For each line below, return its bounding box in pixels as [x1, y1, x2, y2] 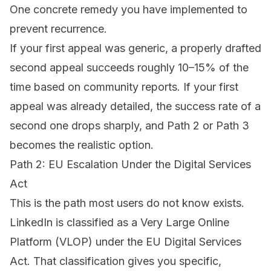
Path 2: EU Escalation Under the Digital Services [10, 158, 251, 171]
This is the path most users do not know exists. [10, 197, 244, 210]
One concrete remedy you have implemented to [10, 3, 247, 16]
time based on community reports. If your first [10, 80, 238, 94]
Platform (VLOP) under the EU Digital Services [10, 235, 241, 249]
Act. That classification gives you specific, [10, 255, 221, 268]
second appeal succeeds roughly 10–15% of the [10, 61, 249, 74]
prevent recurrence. [10, 22, 107, 36]
